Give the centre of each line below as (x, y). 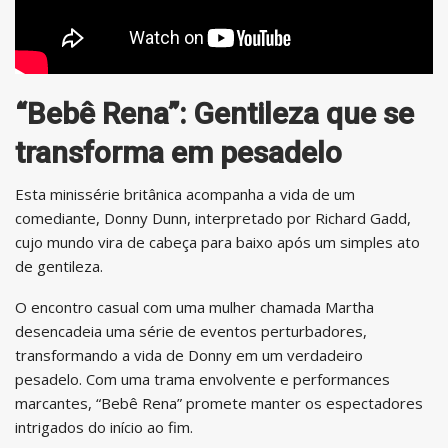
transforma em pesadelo (178, 152)
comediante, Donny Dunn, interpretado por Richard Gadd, (213, 217)
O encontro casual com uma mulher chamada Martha (194, 306)
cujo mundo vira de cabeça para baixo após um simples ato (217, 241)
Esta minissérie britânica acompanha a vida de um (185, 193)
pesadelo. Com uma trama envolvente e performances (202, 378)
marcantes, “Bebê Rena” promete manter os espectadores (219, 402)
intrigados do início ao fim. (104, 426)
